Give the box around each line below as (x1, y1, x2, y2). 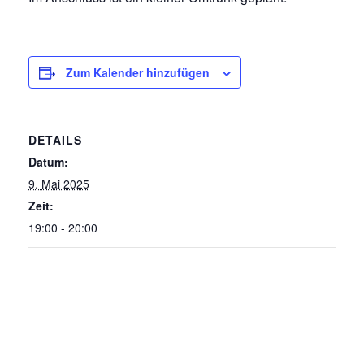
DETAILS (28, 131, 82, 148)
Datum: (28, 153, 68, 170)
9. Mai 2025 (28, 175, 89, 192)
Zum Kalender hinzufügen (66, 63, 210, 80)
